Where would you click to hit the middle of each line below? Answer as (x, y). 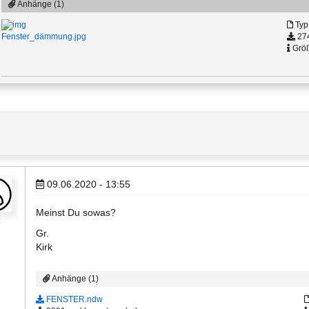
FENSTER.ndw (73, 299)
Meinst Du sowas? (76, 212)
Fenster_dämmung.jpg (44, 37)
